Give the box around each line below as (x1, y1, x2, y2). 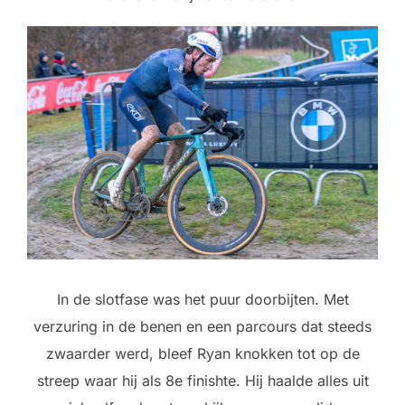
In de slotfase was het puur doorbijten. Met (56, 290, 349, 309)
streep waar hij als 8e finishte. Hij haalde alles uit (36, 372, 369, 391)
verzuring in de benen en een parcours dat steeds (33, 317, 372, 336)
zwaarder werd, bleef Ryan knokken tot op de (45, 344, 360, 363)
